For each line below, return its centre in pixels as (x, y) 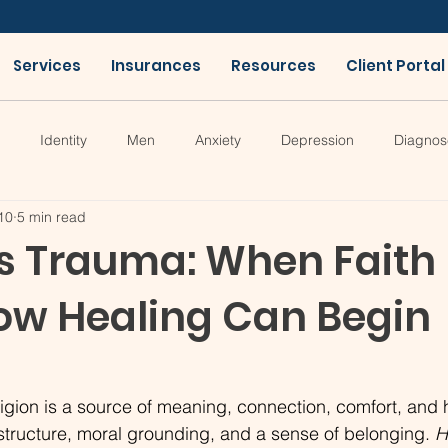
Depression (317, 139)
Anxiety (218, 139)
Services (46, 65)
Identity (63, 139)
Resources (273, 65)
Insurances (155, 65)
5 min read (51, 216)
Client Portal (395, 65)
